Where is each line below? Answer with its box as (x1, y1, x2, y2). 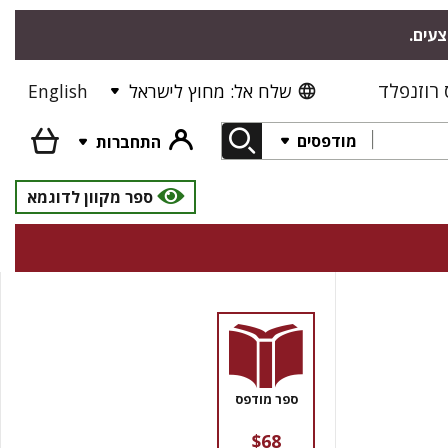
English (28, 79, 88, 103)
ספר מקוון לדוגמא (27, 186, 153, 208)
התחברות (96, 131, 161, 153)
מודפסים (293, 129, 357, 152)
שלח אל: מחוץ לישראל (129, 79, 291, 103)
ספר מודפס (234, 390, 298, 408)
